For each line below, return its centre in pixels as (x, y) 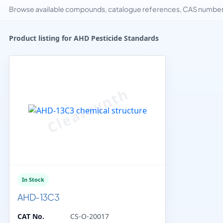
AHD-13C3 (39, 197)
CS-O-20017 (90, 216)
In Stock (33, 179)
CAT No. (31, 216)
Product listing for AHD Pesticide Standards (84, 38)
